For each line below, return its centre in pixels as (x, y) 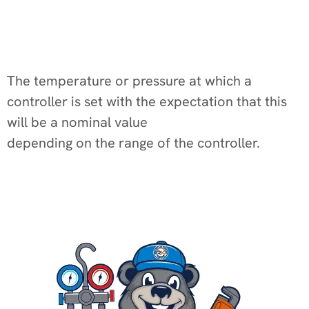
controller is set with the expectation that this (147, 101)
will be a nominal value (77, 122)
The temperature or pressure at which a (129, 80)
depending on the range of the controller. (133, 142)
